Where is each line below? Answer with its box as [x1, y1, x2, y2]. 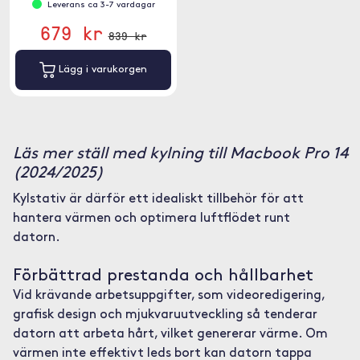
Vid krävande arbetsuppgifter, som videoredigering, [12, 289, 325, 302]
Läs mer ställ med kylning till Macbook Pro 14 [12, 146, 348, 162]
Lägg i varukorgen [55, 64, 147, 76]
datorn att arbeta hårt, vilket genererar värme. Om [12, 328, 328, 341]
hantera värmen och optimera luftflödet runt [12, 212, 290, 225]
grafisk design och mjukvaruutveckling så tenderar [12, 309, 317, 321]
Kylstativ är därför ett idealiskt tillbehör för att [12, 193, 304, 206]
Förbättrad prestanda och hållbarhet [12, 268, 313, 284]
